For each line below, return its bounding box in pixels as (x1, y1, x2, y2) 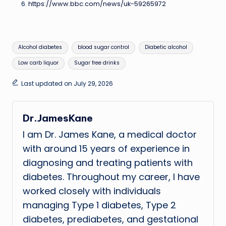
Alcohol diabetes (18, 43, 63, 51)
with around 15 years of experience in (23, 142, 190, 155)
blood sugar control (77, 43, 129, 51)
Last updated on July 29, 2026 (21, 79, 113, 88)
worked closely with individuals (23, 185, 161, 198)
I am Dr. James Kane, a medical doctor (23, 128, 197, 141)
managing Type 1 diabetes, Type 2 (23, 199, 176, 212)
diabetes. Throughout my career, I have (23, 171, 200, 184)
